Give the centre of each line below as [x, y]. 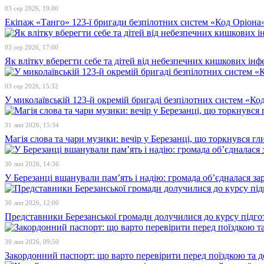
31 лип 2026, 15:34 [32, 125]
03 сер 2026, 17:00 [32, 47]
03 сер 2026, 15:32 [32, 86]
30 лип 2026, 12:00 [32, 203]
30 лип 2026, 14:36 [32, 164]
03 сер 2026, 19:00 [32, 8]
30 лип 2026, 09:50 [32, 242]
